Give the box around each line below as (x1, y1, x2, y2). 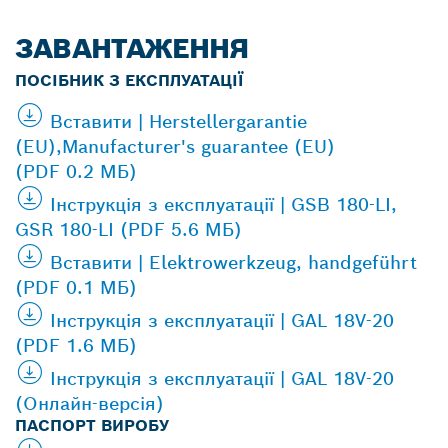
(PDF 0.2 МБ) (15, 159, 137, 183)
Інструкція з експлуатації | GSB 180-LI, (50, 192, 397, 216)
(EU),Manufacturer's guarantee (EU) (15, 134, 335, 158)
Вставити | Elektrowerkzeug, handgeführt (50, 250, 417, 274)
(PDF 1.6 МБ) (15, 333, 137, 357)
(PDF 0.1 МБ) (15, 275, 137, 299)
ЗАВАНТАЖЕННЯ (15, 30, 249, 66)
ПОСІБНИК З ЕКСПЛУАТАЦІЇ (15, 69, 243, 91)
